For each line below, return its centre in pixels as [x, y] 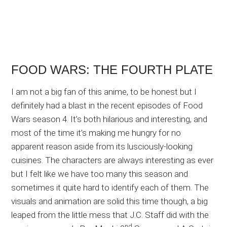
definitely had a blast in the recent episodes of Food [107, 106]
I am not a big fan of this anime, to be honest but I [104, 92]
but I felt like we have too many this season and [100, 174]
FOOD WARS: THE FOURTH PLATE [112, 70]
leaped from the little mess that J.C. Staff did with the [110, 215]
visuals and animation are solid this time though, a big [110, 201]
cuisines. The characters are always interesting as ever [112, 160]
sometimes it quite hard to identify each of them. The [110, 188]
